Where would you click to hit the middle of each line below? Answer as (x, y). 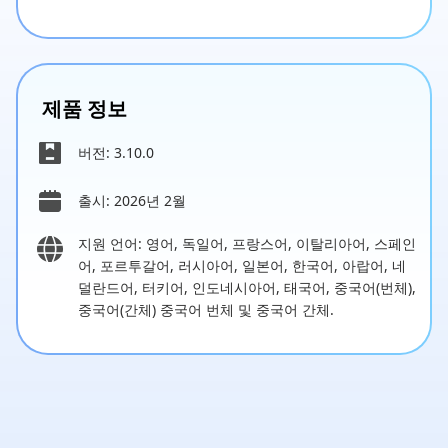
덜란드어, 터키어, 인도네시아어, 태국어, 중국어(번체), (247, 288)
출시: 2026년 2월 (132, 201)
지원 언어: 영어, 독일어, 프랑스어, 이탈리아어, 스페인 (247, 244)
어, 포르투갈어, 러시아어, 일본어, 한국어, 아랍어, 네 (242, 266)
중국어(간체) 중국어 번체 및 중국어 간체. (206, 310)
